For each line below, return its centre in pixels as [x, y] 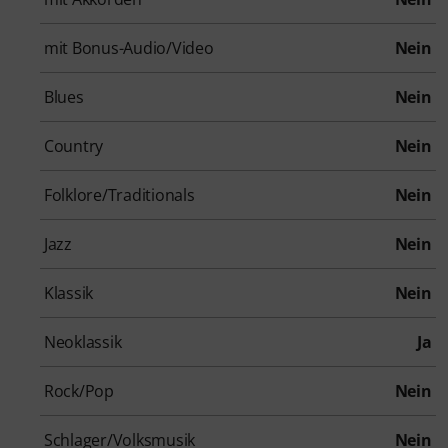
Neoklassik [83, 341]
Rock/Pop [79, 390]
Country [74, 145]
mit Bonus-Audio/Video [129, 47]
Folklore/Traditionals [119, 194]
